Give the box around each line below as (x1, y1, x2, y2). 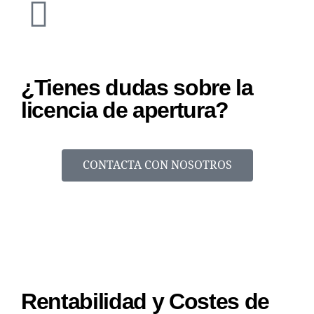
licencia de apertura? (21, 97, 229, 123)
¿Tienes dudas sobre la (21, 74, 253, 100)
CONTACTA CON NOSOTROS (82, 158, 232, 172)
